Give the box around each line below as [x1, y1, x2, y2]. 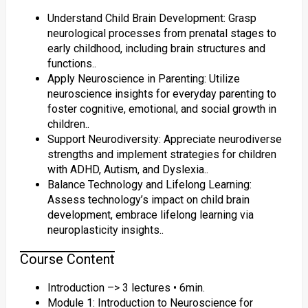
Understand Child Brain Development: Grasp [47, 12, 256, 25]
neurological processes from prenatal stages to [47, 27, 276, 40]
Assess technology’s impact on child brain [47, 193, 250, 206]
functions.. [47, 57, 96, 70]
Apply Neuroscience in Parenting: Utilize [47, 72, 240, 85]
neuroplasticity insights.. [47, 223, 164, 236]
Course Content [19, 251, 115, 267]
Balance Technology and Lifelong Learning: [47, 178, 252, 191]
